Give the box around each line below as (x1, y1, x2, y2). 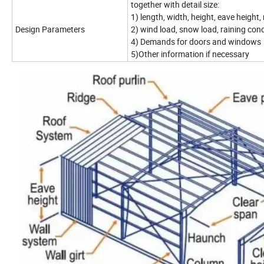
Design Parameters (15, 24, 85, 35)
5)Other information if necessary (131, 48, 249, 60)
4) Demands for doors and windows (131, 36, 261, 48)
